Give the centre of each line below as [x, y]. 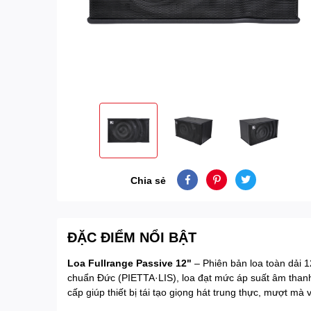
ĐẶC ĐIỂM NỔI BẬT [132, 237]
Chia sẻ [149, 180]
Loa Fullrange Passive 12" [129, 263]
